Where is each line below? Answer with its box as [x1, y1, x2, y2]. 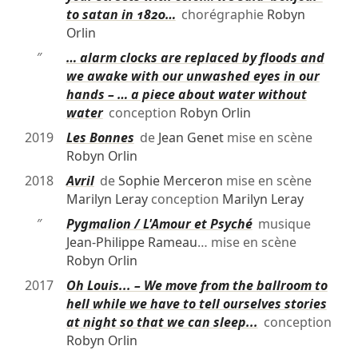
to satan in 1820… [66, 6, 176, 24]
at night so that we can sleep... [66, 313, 258, 332]
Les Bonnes [66, 129, 134, 147]
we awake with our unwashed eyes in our [66, 67, 320, 86]
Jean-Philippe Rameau [66, 233, 197, 252]
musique [252, 215, 311, 233]
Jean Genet [157, 129, 224, 147]
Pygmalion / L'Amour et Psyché [66, 215, 253, 233]
